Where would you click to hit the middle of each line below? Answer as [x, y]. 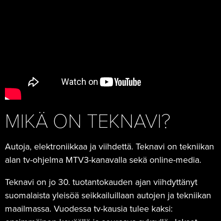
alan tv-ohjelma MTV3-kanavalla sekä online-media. [103, 160]
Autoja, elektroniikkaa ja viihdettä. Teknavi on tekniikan [110, 146]
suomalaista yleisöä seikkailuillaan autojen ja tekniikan [108, 195]
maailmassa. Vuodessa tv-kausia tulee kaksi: [89, 208]
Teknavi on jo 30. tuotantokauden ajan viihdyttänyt [101, 182]
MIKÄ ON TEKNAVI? [88, 121]
